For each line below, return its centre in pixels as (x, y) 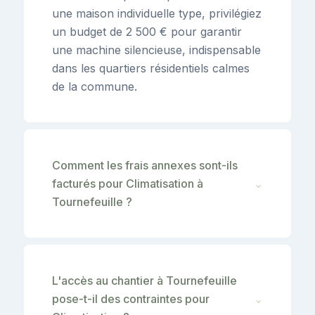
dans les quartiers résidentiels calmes (151, 68)
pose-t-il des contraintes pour (131, 298)
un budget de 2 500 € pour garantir (147, 31)
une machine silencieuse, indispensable (156, 50)
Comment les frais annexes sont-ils (145, 165)
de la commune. (95, 86)
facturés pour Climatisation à (128, 183)
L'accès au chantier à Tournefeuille (144, 280)
